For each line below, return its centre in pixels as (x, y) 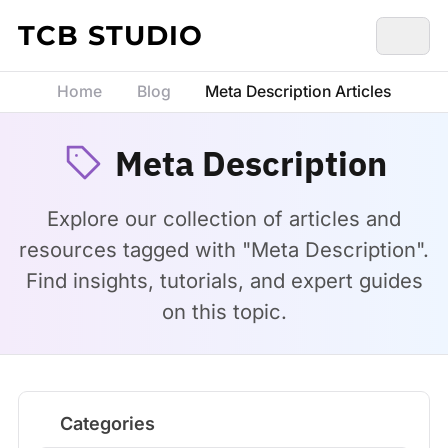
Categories (107, 423)
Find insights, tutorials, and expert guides (224, 280)
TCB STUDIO (110, 35)
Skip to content (73, 21)
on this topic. (224, 311)
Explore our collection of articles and (224, 218)
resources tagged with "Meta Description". (224, 249)
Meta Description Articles (298, 91)
